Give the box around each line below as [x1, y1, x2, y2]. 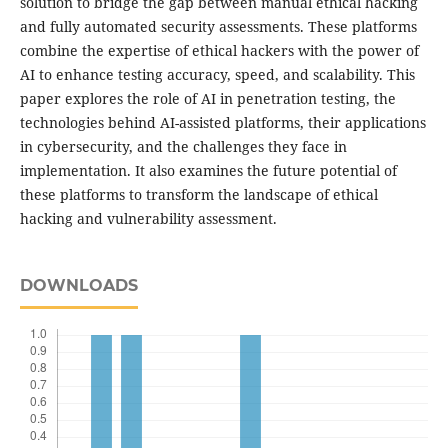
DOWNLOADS [19, 276, 138, 296]
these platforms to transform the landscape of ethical [19, 185, 378, 205]
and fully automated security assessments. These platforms [19, 17, 417, 37]
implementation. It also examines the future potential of [19, 161, 397, 181]
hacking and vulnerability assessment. [19, 209, 277, 229]
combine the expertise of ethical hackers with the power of [19, 41, 419, 61]
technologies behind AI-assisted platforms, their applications [19, 113, 426, 133]
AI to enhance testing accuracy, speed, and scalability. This [19, 65, 415, 85]
